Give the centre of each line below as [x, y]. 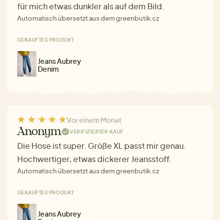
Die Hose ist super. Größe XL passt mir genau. [102, 145]
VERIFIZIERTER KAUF [97, 132]
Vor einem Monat [94, 120]
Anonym [40, 132]
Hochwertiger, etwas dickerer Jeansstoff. [95, 159]
